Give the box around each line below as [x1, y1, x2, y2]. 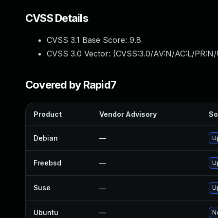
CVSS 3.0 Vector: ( [47, 49, 116, 58]
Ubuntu [34, 208, 58, 217]
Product [34, 110, 62, 118]
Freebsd [34, 159, 61, 167]
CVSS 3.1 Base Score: [47, 35, 129, 45]
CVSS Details [25, 12, 88, 24]
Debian [34, 134, 58, 142]
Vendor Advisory [99, 110, 157, 118]
